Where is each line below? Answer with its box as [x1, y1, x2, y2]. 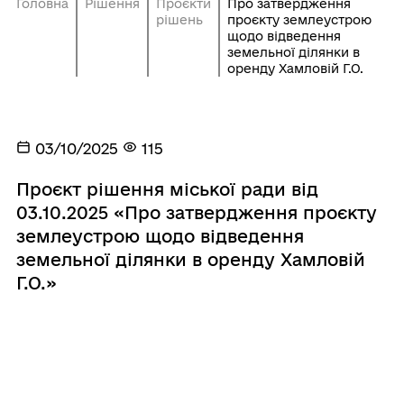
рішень [155, 12, 203, 27]
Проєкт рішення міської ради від [15, 179, 318, 199]
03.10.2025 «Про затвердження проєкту [15, 202, 377, 223]
